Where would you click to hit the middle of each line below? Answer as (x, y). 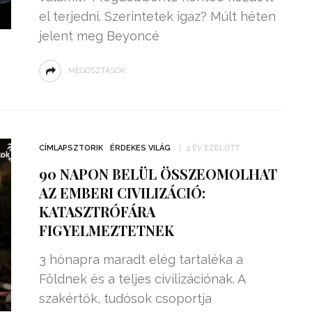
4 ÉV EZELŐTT (212, 148)
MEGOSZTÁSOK (96, 71)
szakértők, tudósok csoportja (125, 298)
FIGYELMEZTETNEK (106, 230)
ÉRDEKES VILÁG (140, 148)
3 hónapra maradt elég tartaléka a (141, 259)
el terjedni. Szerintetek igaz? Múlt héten (157, 16)
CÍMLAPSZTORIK (71, 148)
